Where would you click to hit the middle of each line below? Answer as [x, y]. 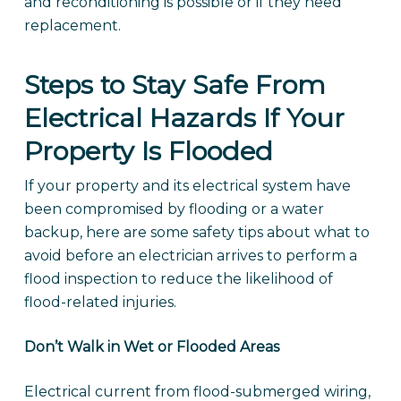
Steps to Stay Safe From [175, 85]
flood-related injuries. [100, 302]
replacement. [72, 26]
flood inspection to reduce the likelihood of [178, 279]
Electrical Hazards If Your [184, 118]
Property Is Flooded [148, 151]
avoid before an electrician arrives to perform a [190, 256]
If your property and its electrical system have [187, 186]
